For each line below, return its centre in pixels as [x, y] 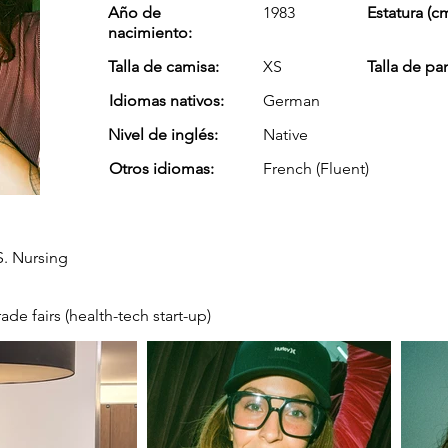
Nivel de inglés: [163, 134]
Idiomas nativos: [166, 100]
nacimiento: [150, 32]
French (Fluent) [316, 168]
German [291, 100]
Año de [134, 12]
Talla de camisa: [163, 66]
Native [285, 134]
